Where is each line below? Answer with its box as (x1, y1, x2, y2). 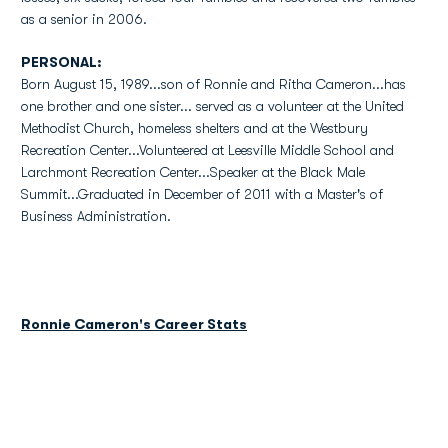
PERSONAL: (21, 54, 102, 70)
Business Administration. (21, 208, 171, 224)
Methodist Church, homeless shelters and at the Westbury (21, 120, 368, 136)
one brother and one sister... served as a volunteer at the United (21, 98, 404, 114)
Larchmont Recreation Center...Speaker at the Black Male (21, 164, 365, 180)
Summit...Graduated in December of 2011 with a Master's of (21, 186, 383, 202)
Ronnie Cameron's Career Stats (21, 316, 247, 332)
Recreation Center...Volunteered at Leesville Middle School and (21, 142, 394, 158)
